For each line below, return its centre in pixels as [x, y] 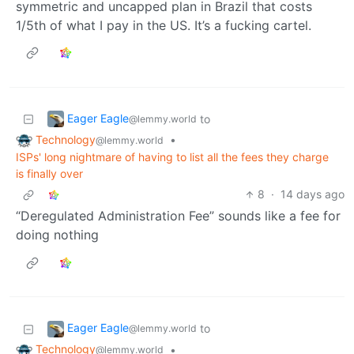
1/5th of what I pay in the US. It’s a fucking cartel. [164, 25]
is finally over [49, 174]
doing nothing [57, 235]
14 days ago [313, 194]
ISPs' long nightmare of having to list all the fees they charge [172, 157]
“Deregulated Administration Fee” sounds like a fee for [178, 216]
